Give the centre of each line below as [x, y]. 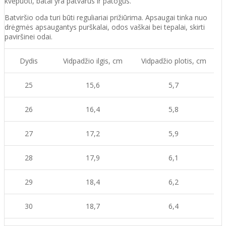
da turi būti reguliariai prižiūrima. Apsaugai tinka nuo [124, 17]
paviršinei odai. [29, 36]
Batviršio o [22, 17]
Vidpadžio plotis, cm [174, 61]
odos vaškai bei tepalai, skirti [158, 27]
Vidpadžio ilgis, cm [93, 61]
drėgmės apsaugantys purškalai [56, 27]
